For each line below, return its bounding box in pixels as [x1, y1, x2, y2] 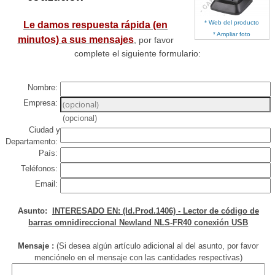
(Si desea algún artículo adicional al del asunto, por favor [54, 241, 259, 251]
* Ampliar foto [213, 31, 251, 38]
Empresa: [23, 98, 61, 108]
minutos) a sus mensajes [17, 34, 134, 45]
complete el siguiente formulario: [74, 48, 201, 59]
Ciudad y [29, 125, 61, 135]
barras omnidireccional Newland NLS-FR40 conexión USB [28, 218, 249, 228]
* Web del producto [204, 19, 260, 26]
